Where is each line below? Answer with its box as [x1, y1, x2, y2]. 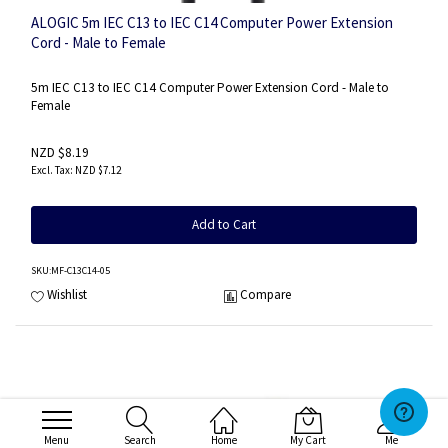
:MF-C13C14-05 [49, 263, 110, 277]
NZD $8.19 [31, 143, 89, 161]
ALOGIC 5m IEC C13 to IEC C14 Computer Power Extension [31, 13, 393, 33]
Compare [240, 286, 291, 304]
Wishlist [47, 286, 87, 304]
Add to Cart [192, 215, 256, 233]
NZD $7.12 [75, 162, 121, 177]
